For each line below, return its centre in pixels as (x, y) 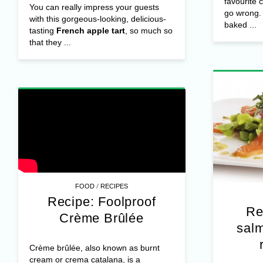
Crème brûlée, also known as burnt (94, 248)
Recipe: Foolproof (102, 202)
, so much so (149, 31)
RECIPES (114, 186)
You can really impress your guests (94, 7)
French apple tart (90, 31)
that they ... (50, 43)
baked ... (240, 25)
